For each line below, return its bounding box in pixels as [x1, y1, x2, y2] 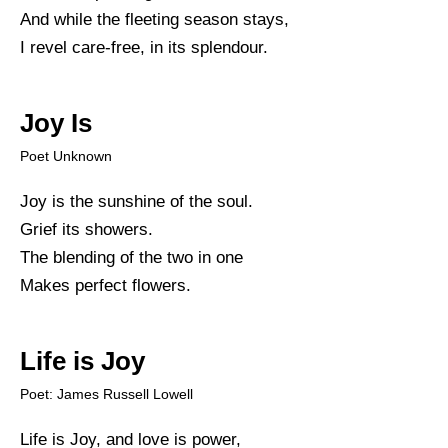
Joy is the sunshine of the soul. [20, 191, 253, 211]
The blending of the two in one [20, 247, 243, 267]
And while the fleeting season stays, [20, 9, 289, 29]
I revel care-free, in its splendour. [20, 37, 268, 57]
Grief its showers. [20, 219, 153, 239]
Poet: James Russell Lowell [20, 385, 193, 402]
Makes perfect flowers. [20, 275, 191, 295]
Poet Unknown [20, 147, 112, 164]
